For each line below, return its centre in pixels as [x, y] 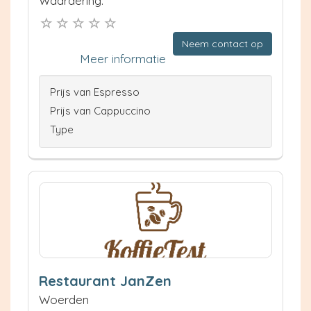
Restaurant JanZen [105, 281]
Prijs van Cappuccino [100, 111]
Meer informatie [123, 59]
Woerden [64, 300]
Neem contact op [222, 44]
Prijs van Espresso [95, 92]
